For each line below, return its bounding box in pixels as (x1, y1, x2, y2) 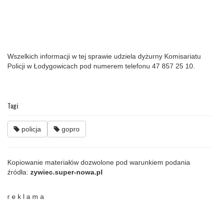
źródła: (7, 168, 30, 176)
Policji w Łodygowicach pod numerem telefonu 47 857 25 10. (7, 62, 195, 70)
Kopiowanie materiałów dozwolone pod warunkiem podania (7, 158, 190, 166)
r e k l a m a (7, 192, 44, 200)
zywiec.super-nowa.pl (30, 168, 103, 176)
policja (20, 125, 41, 133)
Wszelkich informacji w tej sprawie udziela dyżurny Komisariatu (7, 52, 201, 60)
